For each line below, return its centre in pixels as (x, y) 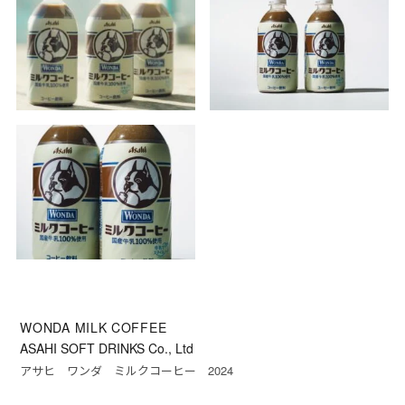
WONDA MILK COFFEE (94, 328)
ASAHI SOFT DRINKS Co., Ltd (107, 348)
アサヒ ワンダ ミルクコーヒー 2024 (127, 371)
